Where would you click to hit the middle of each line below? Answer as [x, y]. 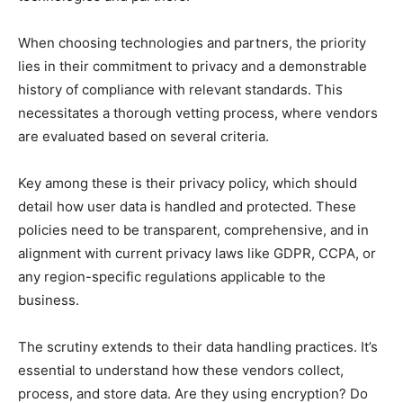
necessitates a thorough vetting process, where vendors [198, 112]
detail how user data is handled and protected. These [187, 206]
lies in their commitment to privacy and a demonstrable [193, 66]
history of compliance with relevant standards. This [180, 89]
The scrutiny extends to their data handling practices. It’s [198, 346]
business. [49, 300]
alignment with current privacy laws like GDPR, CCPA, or [197, 253]
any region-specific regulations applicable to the [172, 276]
